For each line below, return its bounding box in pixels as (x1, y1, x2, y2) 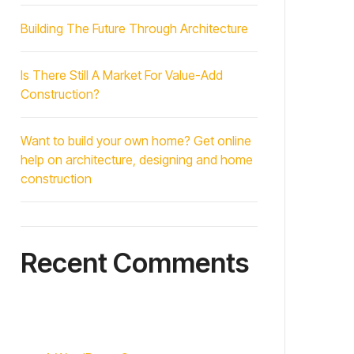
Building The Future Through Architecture (21, 21, 248, 36)
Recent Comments (21, 247, 249, 279)
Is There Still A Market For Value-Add (21, 67, 223, 83)
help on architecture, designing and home (21, 152, 253, 168)
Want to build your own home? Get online (21, 133, 251, 149)
